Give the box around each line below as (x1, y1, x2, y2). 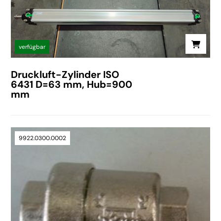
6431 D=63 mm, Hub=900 (11, 77, 133, 91)
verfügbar (19, 42, 46, 51)
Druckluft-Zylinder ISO (11, 68, 120, 81)
